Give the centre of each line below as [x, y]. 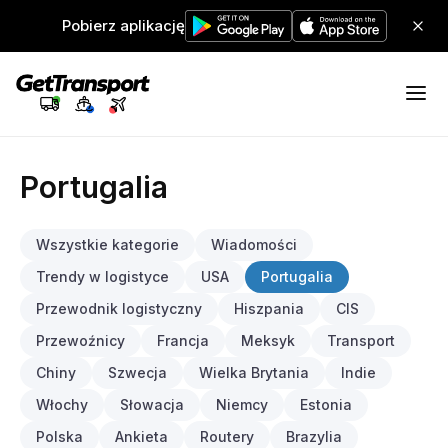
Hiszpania [269, 308]
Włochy [62, 404]
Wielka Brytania [254, 372]
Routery [227, 436]
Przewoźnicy [80, 340]
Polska [59, 436]
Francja [183, 340]
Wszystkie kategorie [107, 244]
